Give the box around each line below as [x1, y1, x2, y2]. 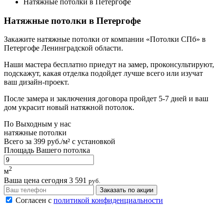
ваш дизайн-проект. [4, 78, 69, 87]
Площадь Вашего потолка [4, 146, 90, 155]
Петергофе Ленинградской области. [4, 44, 123, 53]
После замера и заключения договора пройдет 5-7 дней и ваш [4, 94, 208, 103]
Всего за [4, 137, 34, 146]
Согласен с [16, 196, 54, 204]
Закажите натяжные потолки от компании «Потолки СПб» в [4, 35, 206, 44]
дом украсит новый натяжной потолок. [4, 103, 134, 112]
